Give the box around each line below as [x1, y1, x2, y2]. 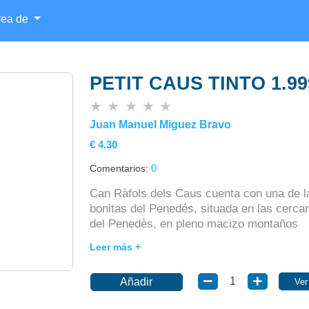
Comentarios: [89, 163, 151, 175]
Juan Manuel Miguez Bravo [89, 118, 231, 130]
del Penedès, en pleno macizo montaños [89, 217, 298, 231]
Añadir [120, 276, 153, 288]
